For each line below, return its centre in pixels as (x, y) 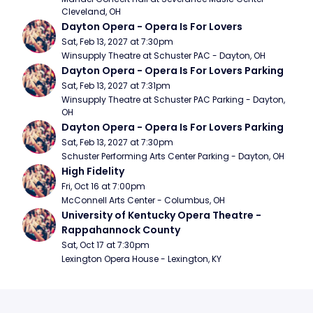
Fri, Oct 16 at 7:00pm (103, 186)
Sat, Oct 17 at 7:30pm (105, 245)
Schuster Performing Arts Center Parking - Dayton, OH (173, 156)
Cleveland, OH (91, 12)
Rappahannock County (121, 230)
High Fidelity (93, 171)
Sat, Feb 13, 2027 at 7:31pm (116, 86)
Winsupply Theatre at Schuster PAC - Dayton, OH (163, 56)
